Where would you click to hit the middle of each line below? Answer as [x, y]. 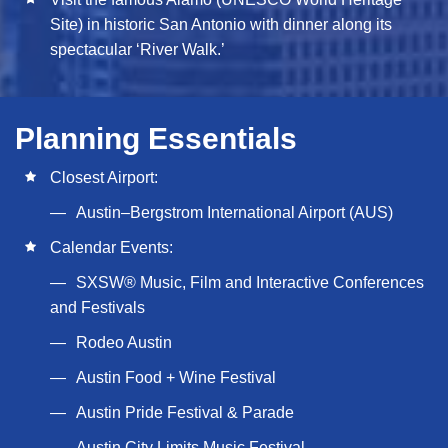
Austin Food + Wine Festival [176, 377]
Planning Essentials [156, 138]
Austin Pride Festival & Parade [185, 412]
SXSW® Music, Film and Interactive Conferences [250, 282]
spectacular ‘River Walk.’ [137, 49]
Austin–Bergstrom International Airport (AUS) [234, 212]
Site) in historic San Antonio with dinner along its [221, 24]
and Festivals [97, 307]
